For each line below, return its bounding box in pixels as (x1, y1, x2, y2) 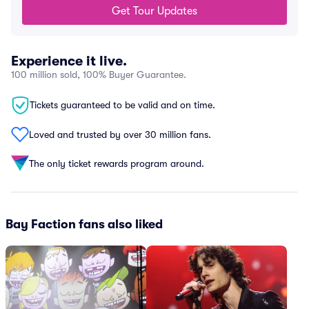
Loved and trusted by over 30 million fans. (29, 128, 211, 140)
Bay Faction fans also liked (6, 217, 163, 231)
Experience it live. (11, 53, 127, 69)
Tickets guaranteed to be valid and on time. (30, 99, 215, 110)
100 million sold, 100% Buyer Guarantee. (11, 69, 186, 80)
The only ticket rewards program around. (29, 157, 204, 169)
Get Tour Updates (112, 5, 197, 17)
